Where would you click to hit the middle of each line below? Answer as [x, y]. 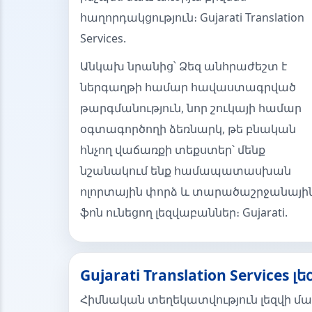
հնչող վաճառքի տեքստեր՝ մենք [173, 150]
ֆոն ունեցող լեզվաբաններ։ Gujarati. [184, 212]
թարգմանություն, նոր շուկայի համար [191, 108]
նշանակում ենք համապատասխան [186, 171]
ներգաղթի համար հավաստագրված [188, 87]
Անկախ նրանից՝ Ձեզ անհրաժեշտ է [184, 66]
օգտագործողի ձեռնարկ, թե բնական [188, 129]
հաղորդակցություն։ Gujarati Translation [192, 17]
